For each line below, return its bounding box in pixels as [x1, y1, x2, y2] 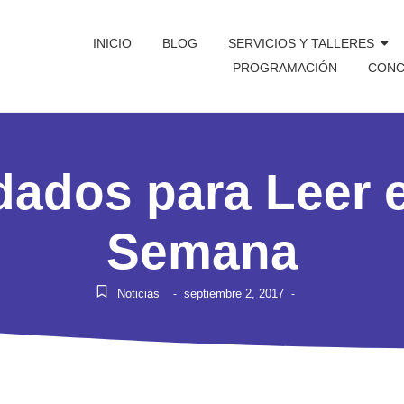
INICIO [93, 36, 133, 51]
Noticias [116, 287, 160, 301]
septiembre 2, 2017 [183, 287, 284, 301]
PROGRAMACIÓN [233, 60, 338, 76]
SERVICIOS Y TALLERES [228, 36, 375, 51]
